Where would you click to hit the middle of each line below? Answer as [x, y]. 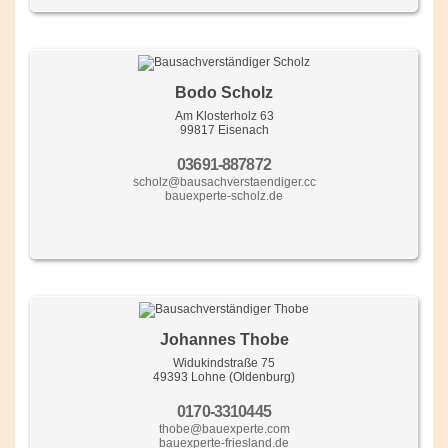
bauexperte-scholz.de [224, 195]
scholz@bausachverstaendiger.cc [224, 181]
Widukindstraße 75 [224, 362]
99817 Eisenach [224, 129]
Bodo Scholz [224, 92]
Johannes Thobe [224, 339]
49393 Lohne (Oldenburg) [224, 376]
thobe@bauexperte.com [224, 428]
